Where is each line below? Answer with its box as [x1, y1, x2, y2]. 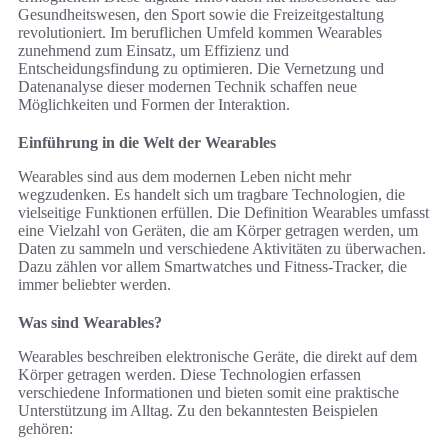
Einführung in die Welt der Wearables [18, 134, 276, 152]
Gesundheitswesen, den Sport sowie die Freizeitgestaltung [18, 6, 384, 24]
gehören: [18, 420, 73, 438]
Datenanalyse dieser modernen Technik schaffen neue [18, 78, 357, 96]
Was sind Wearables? [18, 314, 162, 332]
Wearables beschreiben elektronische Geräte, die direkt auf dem [18, 348, 417, 366]
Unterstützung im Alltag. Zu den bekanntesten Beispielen [18, 402, 378, 420]
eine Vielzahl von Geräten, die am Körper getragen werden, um [18, 222, 418, 240]
